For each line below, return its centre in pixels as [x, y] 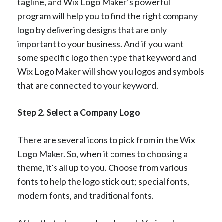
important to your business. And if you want [101, 44]
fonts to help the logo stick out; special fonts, [103, 182]
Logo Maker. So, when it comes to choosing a [103, 154]
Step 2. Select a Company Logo [79, 113]
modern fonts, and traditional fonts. [85, 195]
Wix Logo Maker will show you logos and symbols [111, 72]
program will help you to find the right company [108, 16]
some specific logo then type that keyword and [107, 58]
